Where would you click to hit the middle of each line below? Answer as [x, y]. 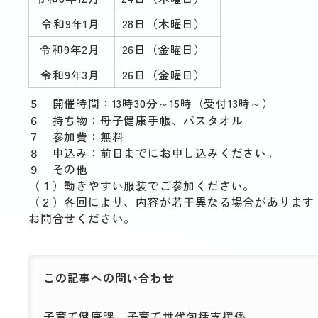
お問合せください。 [82, 218]
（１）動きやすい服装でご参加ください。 [142, 186]
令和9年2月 [70, 49]
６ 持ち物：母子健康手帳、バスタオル [136, 120]
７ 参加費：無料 [76, 137]
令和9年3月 [70, 75]
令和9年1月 [71, 24]
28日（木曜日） [164, 24]
